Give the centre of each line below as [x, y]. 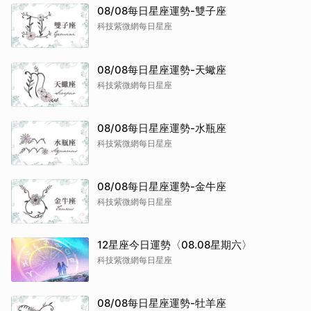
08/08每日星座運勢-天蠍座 [162, 70]
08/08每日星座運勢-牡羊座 [162, 303]
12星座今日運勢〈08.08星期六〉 [175, 245]
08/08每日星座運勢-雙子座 [162, 11]
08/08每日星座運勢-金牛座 [162, 186]
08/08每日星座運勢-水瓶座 [162, 128]
